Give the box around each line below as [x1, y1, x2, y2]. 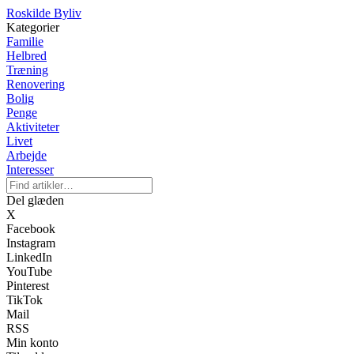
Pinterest [6, 279, 49, 292]
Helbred [6, 49, 47, 62]
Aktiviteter [6, 120, 59, 134]
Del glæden [6, 194, 64, 207]
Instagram [6, 236, 55, 250]
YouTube [6, 265, 52, 278]
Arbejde [6, 149, 47, 162]
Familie [6, 35, 43, 48]
